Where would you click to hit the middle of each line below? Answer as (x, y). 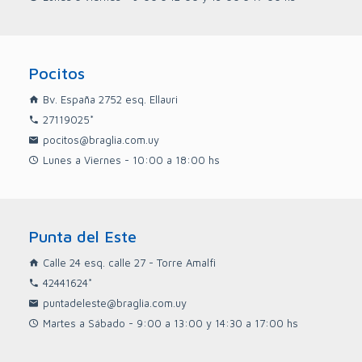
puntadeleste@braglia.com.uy (115, 303)
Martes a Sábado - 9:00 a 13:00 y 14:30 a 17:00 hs (170, 323)
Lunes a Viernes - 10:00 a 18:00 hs (131, 160)
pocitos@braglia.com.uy (101, 140)
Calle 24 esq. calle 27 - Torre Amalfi (129, 263)
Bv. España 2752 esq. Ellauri (110, 99)
